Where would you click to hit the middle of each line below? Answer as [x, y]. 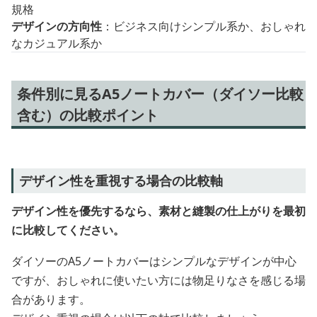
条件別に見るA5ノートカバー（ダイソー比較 [160, 94]
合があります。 [51, 300]
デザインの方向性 [57, 27]
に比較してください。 [68, 230]
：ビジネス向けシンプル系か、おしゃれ [204, 27]
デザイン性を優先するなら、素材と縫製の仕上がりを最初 [158, 211]
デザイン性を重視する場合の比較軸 [121, 181]
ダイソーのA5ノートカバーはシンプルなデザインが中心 [154, 261]
